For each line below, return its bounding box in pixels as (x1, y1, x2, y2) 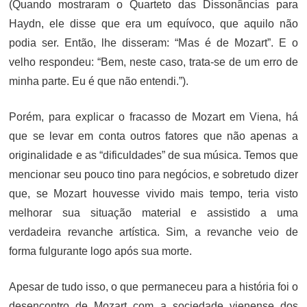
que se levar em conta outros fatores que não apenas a (9, 130, 298, 142)
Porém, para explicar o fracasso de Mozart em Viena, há (9, 110, 298, 123)
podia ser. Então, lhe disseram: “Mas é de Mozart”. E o (9, 36, 298, 49)
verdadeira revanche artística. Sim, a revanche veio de (9, 225, 298, 238)
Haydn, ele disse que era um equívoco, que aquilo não (9, 17, 298, 29)
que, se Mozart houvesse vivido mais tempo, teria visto (9, 187, 298, 199)
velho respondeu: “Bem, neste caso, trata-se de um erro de (9, 56, 298, 68)
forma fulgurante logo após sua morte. (9, 245, 193, 257)
